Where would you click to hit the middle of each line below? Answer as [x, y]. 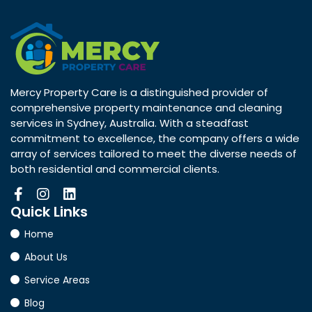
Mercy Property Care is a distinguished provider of [139, 92]
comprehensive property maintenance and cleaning [146, 108]
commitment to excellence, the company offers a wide [155, 138]
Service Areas [57, 280]
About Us [46, 257]
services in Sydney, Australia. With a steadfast [130, 123]
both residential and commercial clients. [115, 169]
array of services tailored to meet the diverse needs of [154, 154]
